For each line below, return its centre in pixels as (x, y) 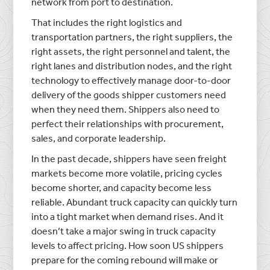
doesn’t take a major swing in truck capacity (124, 231)
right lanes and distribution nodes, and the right (132, 65)
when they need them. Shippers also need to (126, 109)
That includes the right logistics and (107, 22)
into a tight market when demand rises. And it (128, 216)
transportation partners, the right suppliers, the (132, 36)
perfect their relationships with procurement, (128, 123)
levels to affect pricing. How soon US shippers (128, 245)
